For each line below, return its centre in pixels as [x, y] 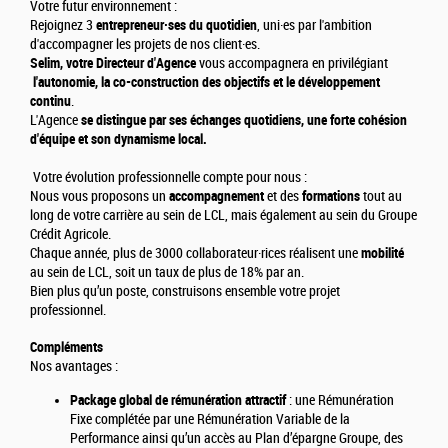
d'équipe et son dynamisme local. [118, 139]
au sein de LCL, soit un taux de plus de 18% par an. [170, 273]
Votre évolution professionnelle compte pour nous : [168, 178]
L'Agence [54, 121]
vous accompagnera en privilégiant [293, 64]
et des [284, 197]
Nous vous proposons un [99, 197]
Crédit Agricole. [70, 235]
